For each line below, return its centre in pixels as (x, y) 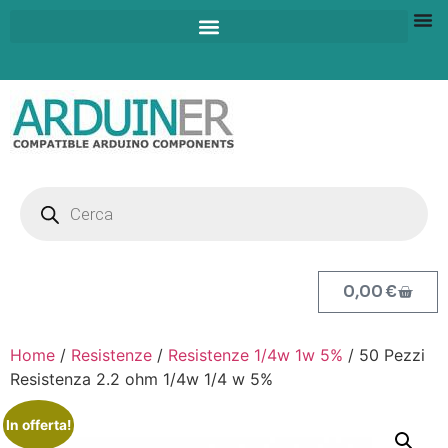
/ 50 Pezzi (384, 355)
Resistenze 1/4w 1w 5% (255, 355)
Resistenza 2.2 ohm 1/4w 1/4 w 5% (141, 379)
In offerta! (38, 424)
